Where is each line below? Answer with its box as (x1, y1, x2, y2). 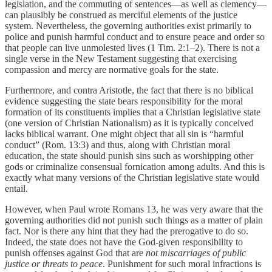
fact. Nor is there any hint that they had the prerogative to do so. (5, 226, 248, 237)
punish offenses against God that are (5, 248, 146, 259)
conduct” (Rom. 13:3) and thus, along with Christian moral (5, 140, 230, 151)
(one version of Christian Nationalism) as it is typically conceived (5, 118, 254, 129)
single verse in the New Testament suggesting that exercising (5, 53, 237, 64)
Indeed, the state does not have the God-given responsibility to (5, 237, 243, 248)
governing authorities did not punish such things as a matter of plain (5, 215, 263, 226)
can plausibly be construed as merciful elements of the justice (5, 10, 237, 21)
